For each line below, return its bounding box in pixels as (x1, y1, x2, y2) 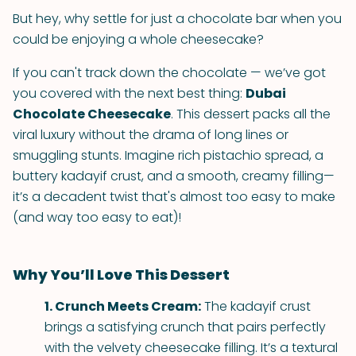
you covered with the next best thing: (13, 84, 246, 103)
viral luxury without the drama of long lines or (13, 126, 288, 144)
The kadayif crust (201, 297, 311, 315)
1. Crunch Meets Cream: (44, 297, 201, 315)
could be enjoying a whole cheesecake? (13, 30, 264, 48)
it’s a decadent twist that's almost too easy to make (13, 188, 335, 206)
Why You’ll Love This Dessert (13, 265, 230, 284)
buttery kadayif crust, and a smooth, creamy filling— (13, 167, 335, 185)
